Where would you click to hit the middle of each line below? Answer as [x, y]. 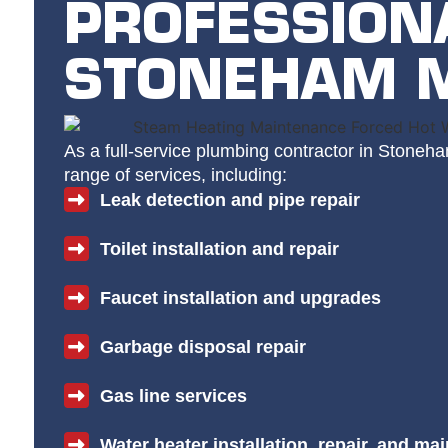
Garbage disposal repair [208, 346]
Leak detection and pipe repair [235, 199]
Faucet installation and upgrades [240, 297]
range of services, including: [175, 175]
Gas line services [178, 395]
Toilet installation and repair [224, 248]
